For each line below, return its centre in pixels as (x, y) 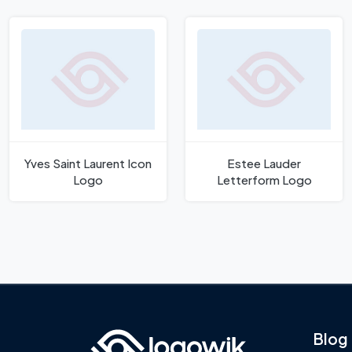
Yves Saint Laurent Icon (88, 163)
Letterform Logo (264, 180)
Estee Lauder (264, 163)
